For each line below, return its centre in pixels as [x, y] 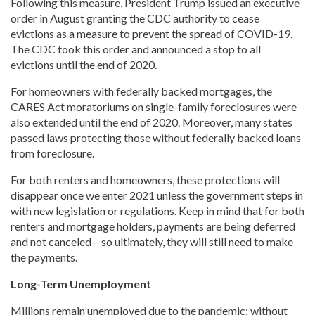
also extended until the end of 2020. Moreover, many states [152, 122]
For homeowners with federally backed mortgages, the [141, 91]
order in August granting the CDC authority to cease [135, 18]
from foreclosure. [52, 153]
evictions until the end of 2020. [84, 65]
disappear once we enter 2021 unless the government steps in [157, 195]
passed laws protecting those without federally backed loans [156, 138]
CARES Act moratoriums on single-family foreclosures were [154, 107]
